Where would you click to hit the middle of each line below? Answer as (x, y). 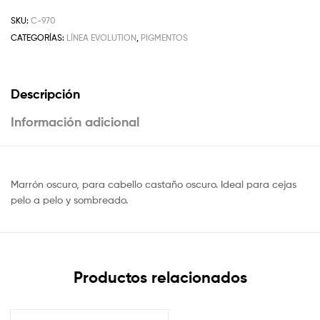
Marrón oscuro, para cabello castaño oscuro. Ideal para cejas (154, 184)
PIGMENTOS (164, 37)
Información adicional (75, 122)
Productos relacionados (160, 277)
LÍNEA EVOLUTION (101, 37)
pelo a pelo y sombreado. (69, 200)
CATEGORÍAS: (39, 37)
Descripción (45, 94)
